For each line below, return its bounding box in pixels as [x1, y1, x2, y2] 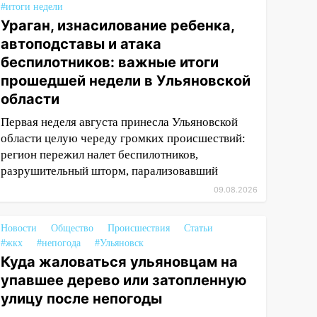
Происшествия [108, 223, 171, 234]
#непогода [37, 238, 81, 248]
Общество [51, 223, 94, 234]
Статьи [184, 223, 214, 234]
